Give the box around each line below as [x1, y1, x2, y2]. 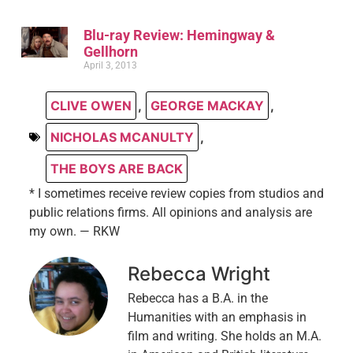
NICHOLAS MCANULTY [50, 128, 194, 145]
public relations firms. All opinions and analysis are [28, 204, 312, 220]
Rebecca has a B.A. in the [127, 290, 268, 306]
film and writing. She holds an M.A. [127, 328, 321, 344]
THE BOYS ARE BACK [50, 160, 183, 176]
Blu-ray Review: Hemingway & [84, 26, 275, 43]
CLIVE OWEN [50, 97, 132, 113]
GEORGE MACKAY [150, 97, 264, 113]
